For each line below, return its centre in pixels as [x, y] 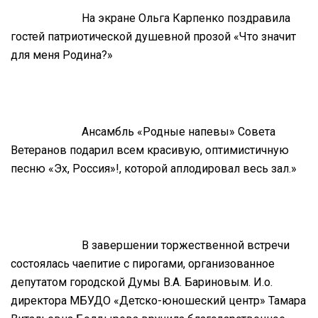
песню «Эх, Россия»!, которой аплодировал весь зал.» [154, 168]
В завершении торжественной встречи [186, 245]
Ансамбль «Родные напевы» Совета [179, 131]
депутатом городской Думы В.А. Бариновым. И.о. [142, 282]
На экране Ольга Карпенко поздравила [186, 18]
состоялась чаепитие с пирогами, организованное [143, 263]
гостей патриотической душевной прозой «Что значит [153, 36]
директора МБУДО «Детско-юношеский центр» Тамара [158, 300]
